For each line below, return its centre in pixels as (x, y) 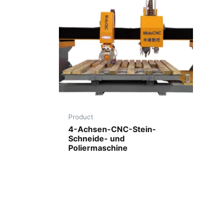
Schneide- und (97, 138)
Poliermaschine (98, 148)
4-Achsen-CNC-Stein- (112, 129)
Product (81, 117)
